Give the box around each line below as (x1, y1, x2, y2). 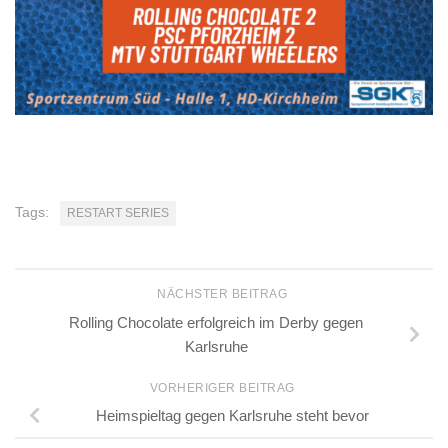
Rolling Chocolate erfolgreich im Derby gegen (69, 313, 363, 331)
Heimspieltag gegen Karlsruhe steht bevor (95, 407, 369, 425)
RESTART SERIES (67, 206, 169, 220)
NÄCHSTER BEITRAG (157, 287, 291, 301)
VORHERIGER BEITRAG (149, 380, 299, 395)
